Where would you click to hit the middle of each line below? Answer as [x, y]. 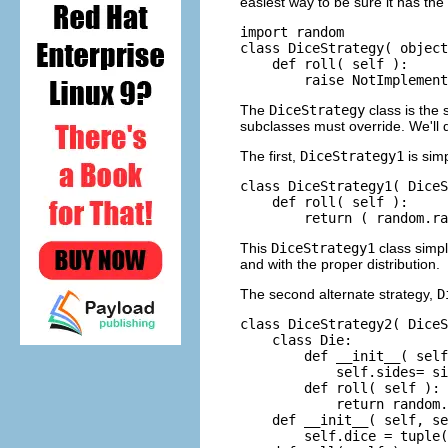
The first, [270, 155]
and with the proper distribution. [340, 263]
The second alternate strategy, [338, 293]
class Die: [296, 339]
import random [292, 31]
